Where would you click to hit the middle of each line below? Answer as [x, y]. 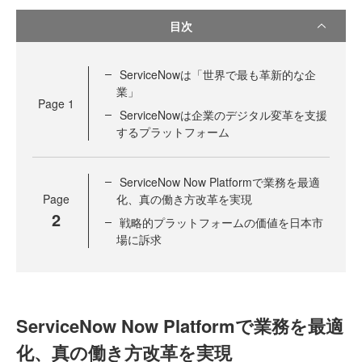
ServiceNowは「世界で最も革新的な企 [218, 74]
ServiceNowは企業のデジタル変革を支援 [223, 115]
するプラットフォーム [173, 132]
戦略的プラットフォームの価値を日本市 [221, 222]
